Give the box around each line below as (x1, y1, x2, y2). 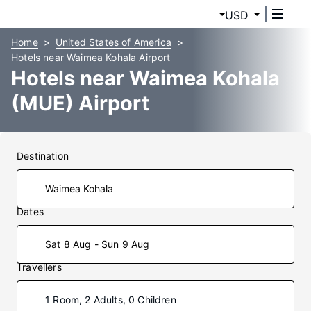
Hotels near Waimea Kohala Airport (11, 51, 171, 63)
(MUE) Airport (11, 91, 149, 115)
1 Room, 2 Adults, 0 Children (45, 294, 176, 305)
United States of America (55, 36, 171, 48)
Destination (17, 150, 69, 162)
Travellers (17, 261, 62, 273)
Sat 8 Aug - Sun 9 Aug (45, 238, 150, 250)
